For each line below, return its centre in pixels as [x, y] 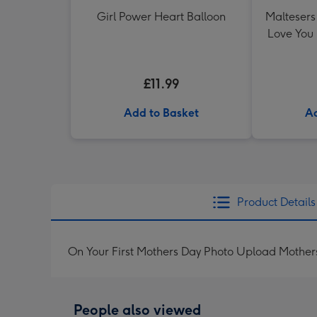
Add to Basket [161, 113]
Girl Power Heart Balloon [161, 17]
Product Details [276, 202]
